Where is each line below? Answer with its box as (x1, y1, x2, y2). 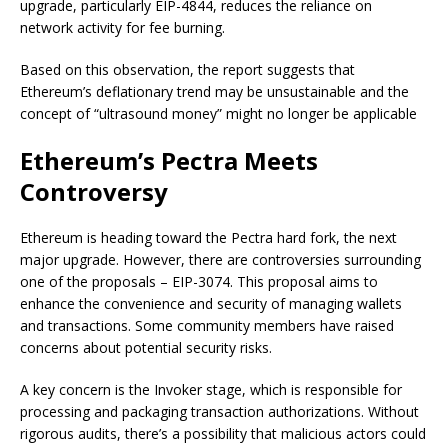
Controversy (20, 175, 168, 209)
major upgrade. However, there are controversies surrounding (20, 250, 421, 270)
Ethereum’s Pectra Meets (20, 144, 318, 178)
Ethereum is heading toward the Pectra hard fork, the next (20, 228, 397, 248)
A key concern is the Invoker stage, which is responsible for (20, 380, 402, 400)
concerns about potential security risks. (20, 338, 272, 358)
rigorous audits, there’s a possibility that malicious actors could (20, 424, 426, 444)
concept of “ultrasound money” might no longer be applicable (20, 104, 417, 124)
